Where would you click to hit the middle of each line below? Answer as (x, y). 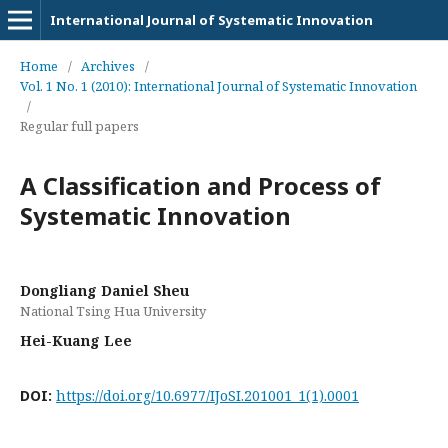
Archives (108, 66)
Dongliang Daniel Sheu (104, 290)
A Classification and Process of (200, 185)
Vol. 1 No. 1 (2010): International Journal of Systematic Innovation (218, 86)
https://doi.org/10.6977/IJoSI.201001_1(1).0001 (207, 395)
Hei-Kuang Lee (76, 340)
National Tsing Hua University (113, 311)
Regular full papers (79, 126)
